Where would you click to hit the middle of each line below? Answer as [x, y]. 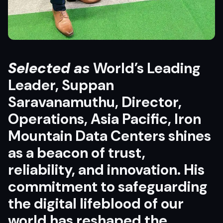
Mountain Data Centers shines [110, 136]
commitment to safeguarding [108, 186]
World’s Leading [147, 68]
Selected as [51, 68]
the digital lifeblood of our [96, 203]
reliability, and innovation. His [106, 169]
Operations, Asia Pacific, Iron [105, 119]
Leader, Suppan [61, 85]
